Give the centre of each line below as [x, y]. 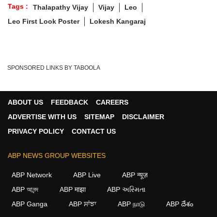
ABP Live [87, 175]
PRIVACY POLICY [36, 131]
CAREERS [112, 102]
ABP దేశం [180, 204]
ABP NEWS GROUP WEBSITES [57, 155]
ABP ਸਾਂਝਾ [83, 204]
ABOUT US [25, 102]
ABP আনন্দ [25, 189]
